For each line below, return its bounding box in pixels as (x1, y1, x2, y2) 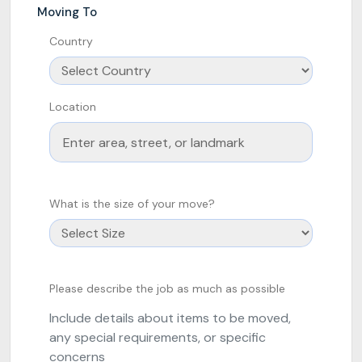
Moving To (37, 4, 97, 20)
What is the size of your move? (49, 196, 215, 211)
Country (49, 34, 93, 48)
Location (49, 99, 96, 114)
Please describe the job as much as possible (49, 281, 285, 296)
